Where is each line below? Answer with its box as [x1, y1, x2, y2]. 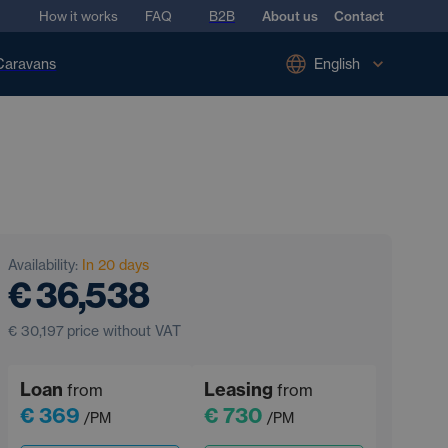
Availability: [8, 256, 78, 273]
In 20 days [82, 256, 149, 273]
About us [262, 8, 318, 24]
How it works [39, 8, 118, 24]
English [314, 55, 360, 72]
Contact [334, 8, 384, 24]
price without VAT [67, 322, 181, 339]
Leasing [204, 378, 273, 401]
